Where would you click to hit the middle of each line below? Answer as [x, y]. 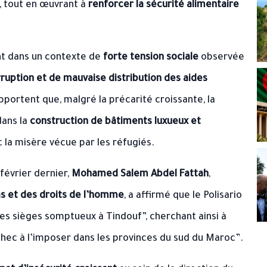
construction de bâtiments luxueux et [115, 122]
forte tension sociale [151, 58]
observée [221, 58]
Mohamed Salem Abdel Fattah [140, 175]
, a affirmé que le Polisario [183, 196]
